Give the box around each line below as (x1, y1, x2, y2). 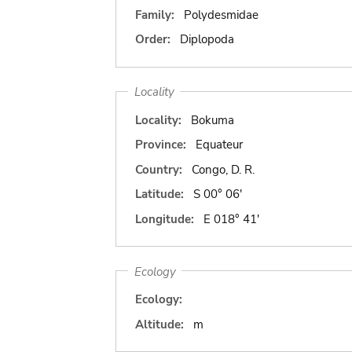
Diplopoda (179, 31, 234, 47)
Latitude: (135, 186, 184, 202)
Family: (135, 6, 174, 23)
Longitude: (135, 211, 194, 227)
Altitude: (135, 316, 184, 332)
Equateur (195, 137, 243, 152)
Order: (135, 31, 170, 47)
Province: (135, 137, 186, 152)
